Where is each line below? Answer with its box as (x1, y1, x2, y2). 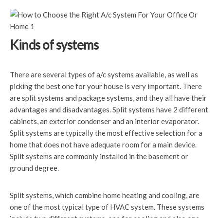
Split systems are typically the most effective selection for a (10, 128, 202, 137)
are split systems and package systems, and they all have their (10, 93, 207, 102)
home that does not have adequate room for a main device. (10, 140, 197, 149)
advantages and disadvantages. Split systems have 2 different (10, 105, 208, 114)
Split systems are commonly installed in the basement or (10, 152, 188, 161)
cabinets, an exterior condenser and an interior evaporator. (10, 117, 199, 126)
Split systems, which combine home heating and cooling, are (10, 191, 200, 200)
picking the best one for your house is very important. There (10, 82, 202, 91)
